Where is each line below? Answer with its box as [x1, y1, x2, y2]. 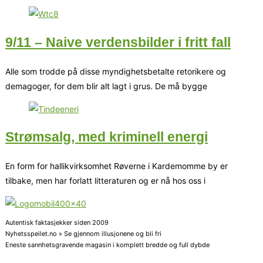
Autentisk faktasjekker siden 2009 [5, 218, 109, 227]
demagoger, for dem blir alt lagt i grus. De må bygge [5, 80, 207, 91]
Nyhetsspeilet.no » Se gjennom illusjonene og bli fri [5, 230, 161, 238]
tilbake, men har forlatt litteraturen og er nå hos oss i [5, 176, 205, 186]
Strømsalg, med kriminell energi [5, 129, 208, 145]
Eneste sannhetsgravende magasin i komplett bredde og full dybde [5, 241, 210, 249]
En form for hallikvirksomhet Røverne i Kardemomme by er [5, 161, 228, 171]
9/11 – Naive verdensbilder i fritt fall [5, 34, 231, 50]
